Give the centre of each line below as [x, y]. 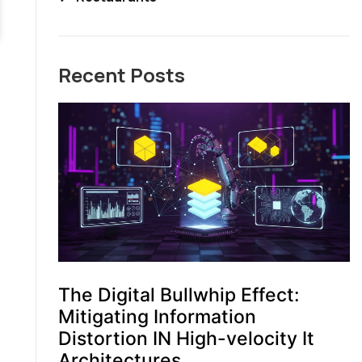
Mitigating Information [157, 317]
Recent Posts [121, 75]
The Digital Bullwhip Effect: [179, 295]
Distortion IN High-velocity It [186, 339]
